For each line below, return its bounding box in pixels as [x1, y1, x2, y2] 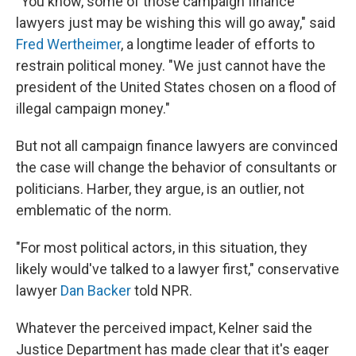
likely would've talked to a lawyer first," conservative [16, 261, 339, 278]
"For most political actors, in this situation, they [16, 239, 308, 257]
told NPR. [131, 282, 192, 300]
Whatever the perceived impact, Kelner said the [16, 319, 312, 337]
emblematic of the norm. [16, 202, 172, 219]
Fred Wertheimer [16, 36, 121, 53]
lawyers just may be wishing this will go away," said [16, 14, 335, 32]
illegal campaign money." [16, 100, 170, 118]
